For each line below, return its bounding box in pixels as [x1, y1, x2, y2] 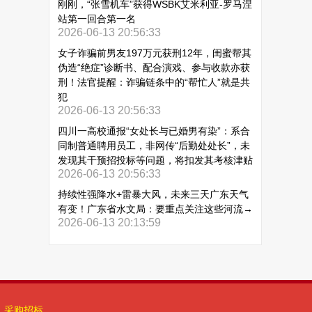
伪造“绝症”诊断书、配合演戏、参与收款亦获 [58, 62, 250, 73]
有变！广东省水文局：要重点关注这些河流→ [58, 203, 253, 214]
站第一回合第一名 [58, 13, 136, 24]
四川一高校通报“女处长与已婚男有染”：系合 [58, 125, 250, 136]
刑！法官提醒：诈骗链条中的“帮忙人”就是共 [58, 77, 250, 88]
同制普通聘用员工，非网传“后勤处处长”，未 [58, 140, 250, 151]
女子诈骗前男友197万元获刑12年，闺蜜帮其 [58, 47, 251, 58]
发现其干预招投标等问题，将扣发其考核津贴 [58, 155, 253, 166]
